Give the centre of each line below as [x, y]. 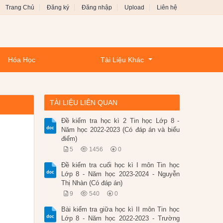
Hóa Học [22, 60]
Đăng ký [58, 7]
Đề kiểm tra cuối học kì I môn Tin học [120, 165]
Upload [134, 7]
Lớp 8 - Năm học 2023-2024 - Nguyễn [120, 174]
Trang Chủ [20, 7]
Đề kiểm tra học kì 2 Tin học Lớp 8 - [120, 121]
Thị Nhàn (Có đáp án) [92, 183]
